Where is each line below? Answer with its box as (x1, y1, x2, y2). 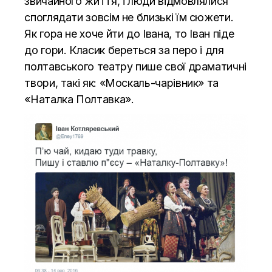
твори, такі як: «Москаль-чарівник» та (24, 76, 219, 90)
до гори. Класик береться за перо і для (24, 44, 224, 57)
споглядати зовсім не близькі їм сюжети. (24, 11, 234, 24)
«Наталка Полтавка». (24, 93, 134, 106)
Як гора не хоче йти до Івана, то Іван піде (24, 27, 234, 41)
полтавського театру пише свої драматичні (24, 60, 246, 73)
